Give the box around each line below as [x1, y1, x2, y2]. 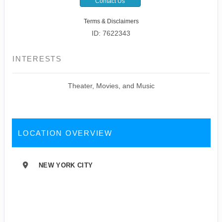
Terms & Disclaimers [83, 17, 139, 25]
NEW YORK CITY [39, 161, 93, 169]
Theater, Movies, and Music [67, 81, 155, 90]
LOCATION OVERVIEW [18, 128, 112, 137]
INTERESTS [12, 54, 62, 63]
